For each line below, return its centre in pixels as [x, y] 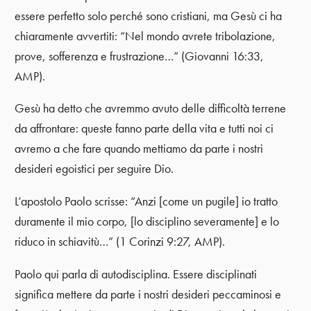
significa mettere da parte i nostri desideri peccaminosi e [148, 294]
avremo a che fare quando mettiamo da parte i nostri [139, 149]
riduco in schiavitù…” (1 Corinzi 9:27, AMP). [120, 242]
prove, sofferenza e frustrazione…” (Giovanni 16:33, [140, 56]
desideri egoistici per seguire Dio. [94, 169]
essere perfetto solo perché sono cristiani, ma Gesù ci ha [149, 16]
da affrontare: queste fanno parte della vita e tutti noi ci [144, 129]
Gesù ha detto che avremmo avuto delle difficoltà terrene [151, 109]
